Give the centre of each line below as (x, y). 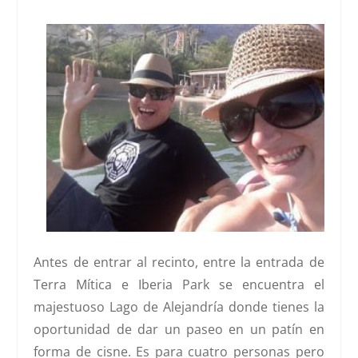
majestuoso (72, 307)
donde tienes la (276, 307)
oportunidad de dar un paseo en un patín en (179, 330)
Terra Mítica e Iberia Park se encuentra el (179, 285)
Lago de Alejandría (169, 307)
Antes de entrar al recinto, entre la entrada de (179, 263)
